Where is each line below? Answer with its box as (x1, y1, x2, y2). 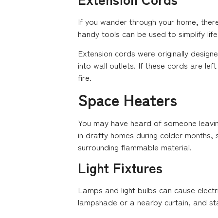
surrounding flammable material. (78, 141, 192, 153)
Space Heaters (78, 88, 177, 111)
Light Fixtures (78, 158, 163, 178)
